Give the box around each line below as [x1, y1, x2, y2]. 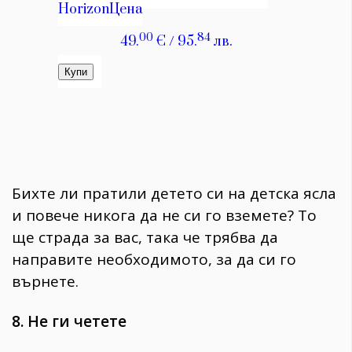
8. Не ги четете [12, 311, 126, 332]
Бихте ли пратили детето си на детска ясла [12, 183, 336, 204]
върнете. [12, 271, 79, 292]
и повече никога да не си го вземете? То [12, 205, 317, 226]
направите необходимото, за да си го [12, 249, 296, 270]
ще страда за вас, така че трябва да [12, 227, 278, 248]
